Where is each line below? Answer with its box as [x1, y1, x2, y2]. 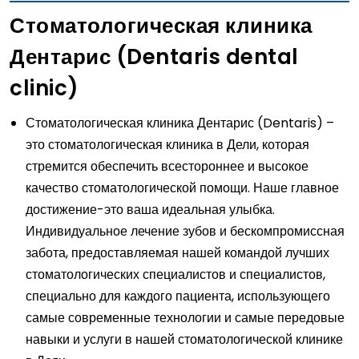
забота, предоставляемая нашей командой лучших [26, 243, 329, 262]
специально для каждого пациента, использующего [26, 286, 330, 305]
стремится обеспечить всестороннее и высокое [26, 156, 309, 175]
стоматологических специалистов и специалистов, [26, 264, 325, 284]
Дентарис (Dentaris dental [10, 42, 299, 71]
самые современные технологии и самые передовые [26, 308, 345, 327]
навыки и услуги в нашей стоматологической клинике [26, 329, 343, 349]
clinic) [10, 73, 79, 103]
